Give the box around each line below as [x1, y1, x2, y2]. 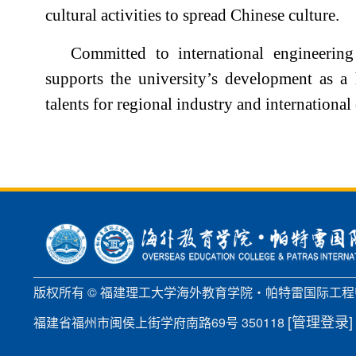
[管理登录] [288, 311, 353, 332]
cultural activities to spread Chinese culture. [45, 6, 339, 25]
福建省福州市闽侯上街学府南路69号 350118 [33, 313, 288, 332]
